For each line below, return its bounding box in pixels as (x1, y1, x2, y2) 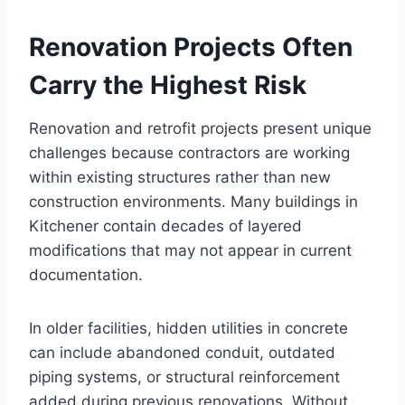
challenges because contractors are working (29, 144, 350, 163)
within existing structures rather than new (29, 168, 331, 187)
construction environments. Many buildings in (29, 193, 358, 212)
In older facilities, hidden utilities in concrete (29, 319, 348, 338)
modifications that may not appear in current (29, 241, 352, 260)
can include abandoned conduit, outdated (29, 344, 335, 363)
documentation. (29, 266, 143, 285)
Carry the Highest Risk (29, 70, 306, 101)
